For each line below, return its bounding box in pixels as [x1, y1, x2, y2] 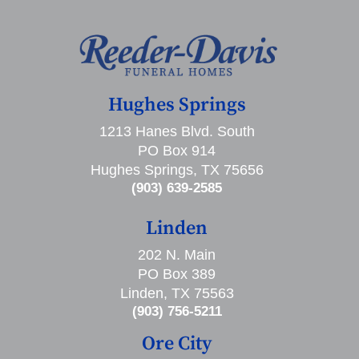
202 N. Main [138, 247, 216, 264]
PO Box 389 [138, 266, 216, 283]
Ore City [141, 332, 212, 357]
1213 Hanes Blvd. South [99, 123, 255, 140]
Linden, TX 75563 [119, 285, 234, 302]
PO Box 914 [138, 143, 216, 159]
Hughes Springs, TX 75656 [90, 162, 264, 179]
